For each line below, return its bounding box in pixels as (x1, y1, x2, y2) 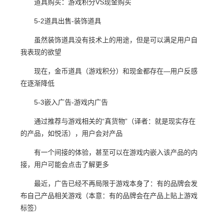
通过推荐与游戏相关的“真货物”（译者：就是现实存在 (34, 117, 196, 125)
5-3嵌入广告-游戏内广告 (34, 98, 108, 106)
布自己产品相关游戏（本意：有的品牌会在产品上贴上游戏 (20, 192, 198, 200)
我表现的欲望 (20, 48, 61, 56)
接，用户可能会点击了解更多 (20, 161, 109, 168)
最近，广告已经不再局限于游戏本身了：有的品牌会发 (34, 180, 198, 187)
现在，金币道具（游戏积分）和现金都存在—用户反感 (34, 67, 198, 75)
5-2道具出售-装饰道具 (34, 17, 101, 25)
